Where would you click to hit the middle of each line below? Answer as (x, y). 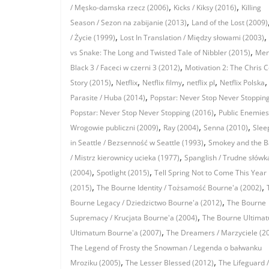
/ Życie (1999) (93, 38)
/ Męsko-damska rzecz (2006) (119, 8)
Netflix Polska (242, 83)
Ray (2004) (181, 128)
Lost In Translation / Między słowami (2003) (192, 38)
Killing (251, 8)
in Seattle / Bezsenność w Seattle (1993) (137, 143)
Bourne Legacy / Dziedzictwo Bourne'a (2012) (146, 203)
